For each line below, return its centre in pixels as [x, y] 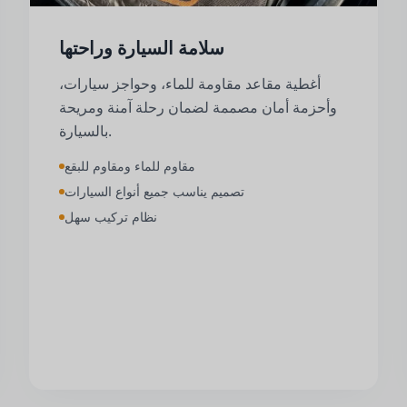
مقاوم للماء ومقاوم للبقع [130, 165]
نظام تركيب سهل [111, 216]
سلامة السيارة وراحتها [142, 48]
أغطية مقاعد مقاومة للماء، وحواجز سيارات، [190, 83]
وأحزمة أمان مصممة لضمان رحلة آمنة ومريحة [198, 107]
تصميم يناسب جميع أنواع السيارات [154, 191]
